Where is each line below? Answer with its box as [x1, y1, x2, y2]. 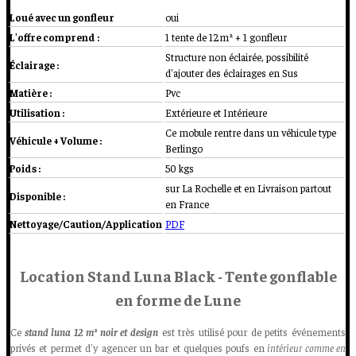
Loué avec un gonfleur [10, 10, 114, 24]
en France [165, 196, 209, 211]
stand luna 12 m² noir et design [21, 324, 158, 339]
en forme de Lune [115, 289, 241, 309]
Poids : [10, 161, 41, 175]
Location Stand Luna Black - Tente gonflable [19, 265, 337, 285]
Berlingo [165, 141, 203, 155]
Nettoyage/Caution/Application [10, 216, 162, 230]
